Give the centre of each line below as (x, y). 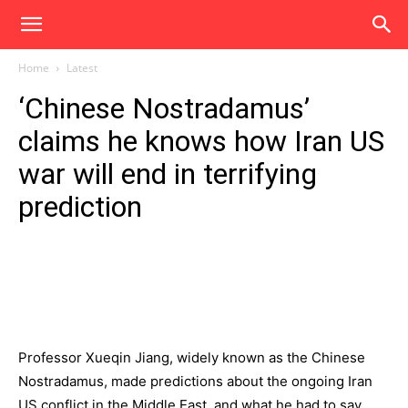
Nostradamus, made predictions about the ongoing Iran (195, 381)
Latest (82, 68)
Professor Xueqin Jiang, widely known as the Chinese (192, 357)
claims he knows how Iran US (201, 141)
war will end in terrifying (168, 174)
